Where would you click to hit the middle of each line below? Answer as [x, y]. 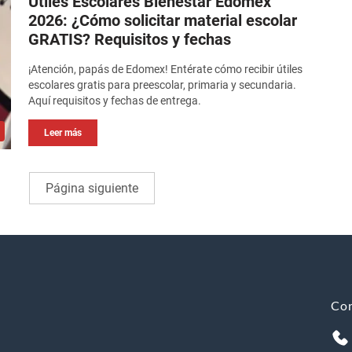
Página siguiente [92, 189]
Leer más [63, 133]
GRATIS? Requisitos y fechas [130, 40]
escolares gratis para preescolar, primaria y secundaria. [163, 85]
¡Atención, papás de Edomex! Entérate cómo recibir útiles [166, 70]
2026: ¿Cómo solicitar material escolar [163, 21]
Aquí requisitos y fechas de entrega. [115, 101]
